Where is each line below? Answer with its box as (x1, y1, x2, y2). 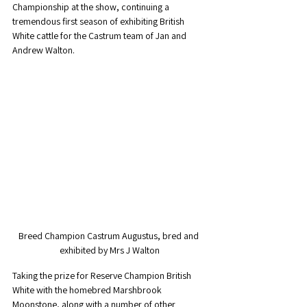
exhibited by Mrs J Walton (60, 243, 160, 256)
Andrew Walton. (12, 44, 77, 56)
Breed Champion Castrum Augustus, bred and (19, 229, 201, 242)
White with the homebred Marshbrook (12, 283, 164, 296)
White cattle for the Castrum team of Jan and (12, 29, 188, 42)
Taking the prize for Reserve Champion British (12, 269, 193, 282)
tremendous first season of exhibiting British (12, 15, 186, 27)
